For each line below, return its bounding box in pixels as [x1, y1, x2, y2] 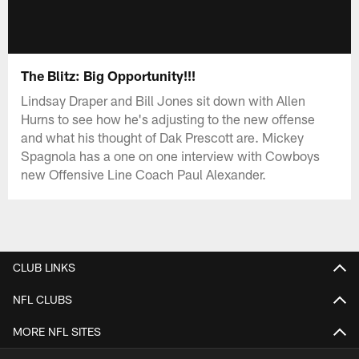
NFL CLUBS [13, 292, 72, 306]
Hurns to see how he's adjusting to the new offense [21, 110, 316, 127]
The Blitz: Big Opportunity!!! [21, 67, 196, 83]
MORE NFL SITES [13, 324, 101, 338]
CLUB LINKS [13, 260, 75, 274]
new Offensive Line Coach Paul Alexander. [21, 165, 267, 182]
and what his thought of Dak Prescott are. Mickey [21, 128, 305, 145]
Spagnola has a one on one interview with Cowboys [21, 147, 321, 163]
